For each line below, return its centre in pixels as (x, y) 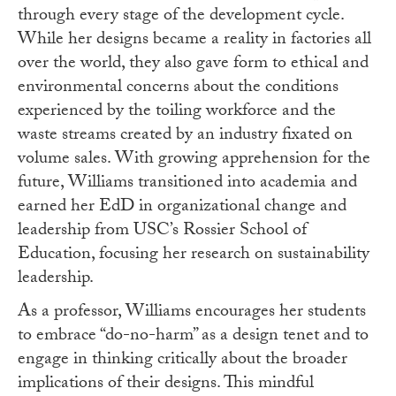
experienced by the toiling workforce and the (177, 113)
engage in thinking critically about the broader (183, 361)
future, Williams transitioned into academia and (187, 184)
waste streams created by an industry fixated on (185, 137)
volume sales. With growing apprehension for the (194, 160)
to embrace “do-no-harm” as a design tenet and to (193, 337)
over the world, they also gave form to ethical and (193, 65)
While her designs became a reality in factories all (194, 41)
